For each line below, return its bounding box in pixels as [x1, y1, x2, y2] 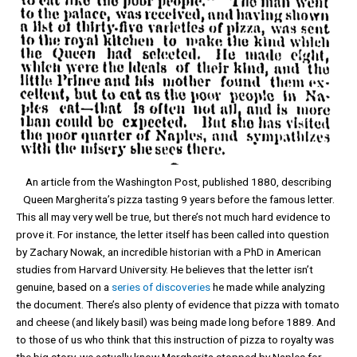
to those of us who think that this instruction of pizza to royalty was [16, 332, 334, 346]
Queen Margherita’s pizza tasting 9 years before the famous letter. [22, 192, 335, 206]
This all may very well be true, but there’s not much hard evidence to [16, 210, 331, 223]
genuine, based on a [16, 280, 112, 293]
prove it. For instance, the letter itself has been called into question [16, 227, 329, 241]
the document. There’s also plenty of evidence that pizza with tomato [16, 297, 339, 311]
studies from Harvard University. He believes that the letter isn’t [16, 262, 313, 276]
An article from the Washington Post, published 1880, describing [25, 175, 331, 188]
